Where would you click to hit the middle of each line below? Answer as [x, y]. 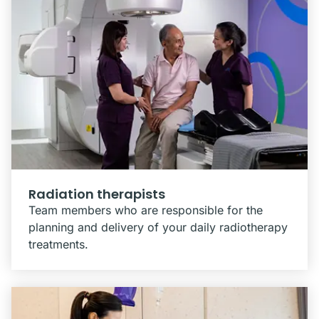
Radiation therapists [97, 194]
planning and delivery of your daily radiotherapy [158, 227]
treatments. [58, 244]
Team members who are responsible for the [146, 210]
